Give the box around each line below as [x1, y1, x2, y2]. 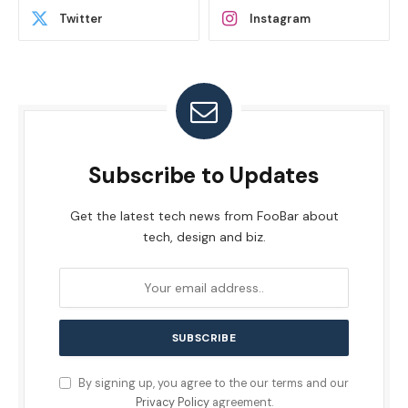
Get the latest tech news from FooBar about [69, 207, 339, 224]
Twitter [59, 11, 103, 27]
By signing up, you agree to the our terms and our [76, 375, 349, 391]
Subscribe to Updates [88, 160, 320, 189]
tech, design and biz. [142, 228, 266, 245]
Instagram [250, 11, 311, 27]
